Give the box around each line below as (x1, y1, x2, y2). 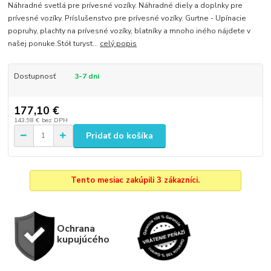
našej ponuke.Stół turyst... (8, 39, 100, 49)
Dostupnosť (13, 71, 56, 82)
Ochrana (56, 221, 95, 236)
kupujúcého (56, 232, 109, 247)
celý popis (100, 39, 137, 49)
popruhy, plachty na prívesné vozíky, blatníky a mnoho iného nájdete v (8, 26, 251, 36)
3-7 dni (74, 71, 99, 82)
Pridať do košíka (86, 129, 153, 142)
